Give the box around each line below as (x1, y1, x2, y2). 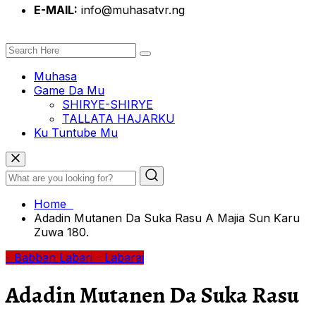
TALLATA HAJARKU (62, 111, 175, 126)
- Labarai (96, 250, 144, 265)
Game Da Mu (34, 83, 104, 97)
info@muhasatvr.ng (78, 2, 185, 17)
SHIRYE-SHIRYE (62, 97, 153, 111)
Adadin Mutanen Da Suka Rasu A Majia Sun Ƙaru (34, 210, 300, 225)
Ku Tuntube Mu (34, 125, 118, 140)
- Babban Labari (6, 250, 92, 265)
